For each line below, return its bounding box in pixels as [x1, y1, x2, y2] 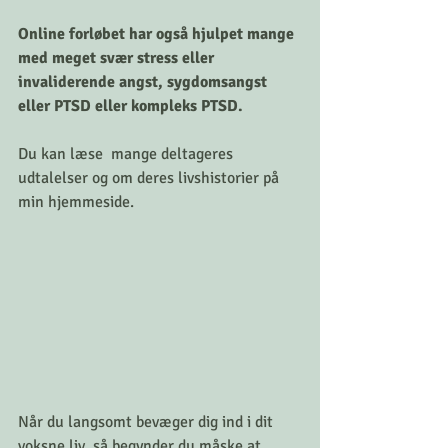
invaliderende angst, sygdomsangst [18, 71, 271, 92]
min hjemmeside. [18, 191, 138, 212]
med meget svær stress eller [18, 47, 218, 68]
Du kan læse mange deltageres [18, 143, 237, 164]
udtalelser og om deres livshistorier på [18, 167, 283, 188]
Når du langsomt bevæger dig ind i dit [18, 412, 277, 433]
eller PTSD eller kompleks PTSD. [18, 95, 247, 116]
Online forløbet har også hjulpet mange [18, 23, 298, 44]
